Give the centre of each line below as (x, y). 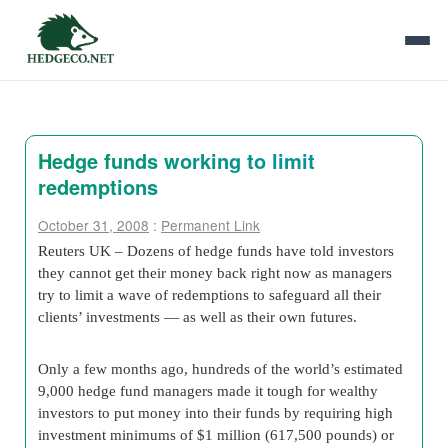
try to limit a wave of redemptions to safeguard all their (209, 294)
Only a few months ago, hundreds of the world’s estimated (220, 368)
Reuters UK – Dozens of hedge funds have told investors (216, 250)
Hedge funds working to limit (176, 160)
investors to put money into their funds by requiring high (215, 412)
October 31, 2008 (93, 225)
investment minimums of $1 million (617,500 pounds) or (216, 434)
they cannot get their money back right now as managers (215, 272)
